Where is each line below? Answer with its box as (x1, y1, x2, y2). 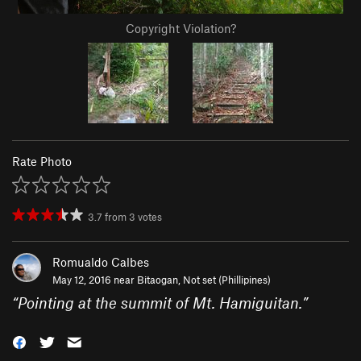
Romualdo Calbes (52, 255, 149, 270)
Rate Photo (12, 154, 72, 169)
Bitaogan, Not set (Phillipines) (137, 273, 271, 287)
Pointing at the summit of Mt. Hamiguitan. (18, 293, 302, 313)
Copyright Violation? (125, 21, 236, 36)
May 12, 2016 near (52, 273, 137, 287)
